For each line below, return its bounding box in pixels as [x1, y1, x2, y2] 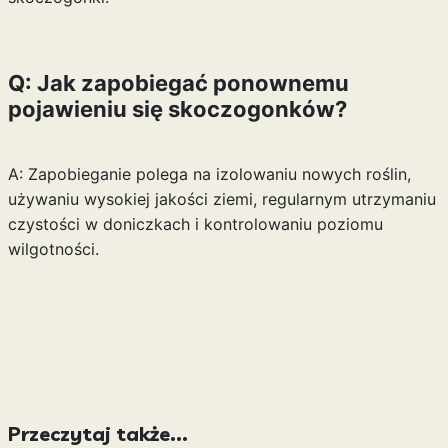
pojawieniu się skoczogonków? [7, 96, 347, 122]
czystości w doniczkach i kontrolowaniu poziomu [7, 214, 383, 234]
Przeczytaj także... [7, 421, 188, 446]
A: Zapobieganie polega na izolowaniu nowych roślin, [7, 164, 411, 184]
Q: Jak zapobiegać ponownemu [7, 70, 349, 96]
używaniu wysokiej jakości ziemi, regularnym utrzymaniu [7, 189, 436, 209]
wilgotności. [7, 239, 99, 259]
